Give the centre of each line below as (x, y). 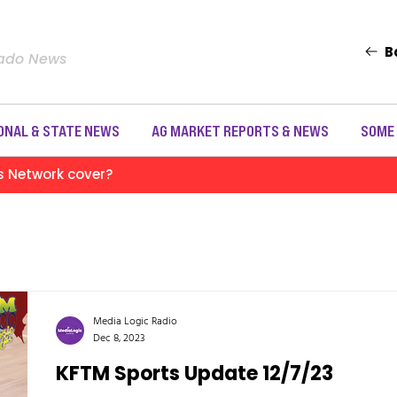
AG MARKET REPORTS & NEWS (240, 130)
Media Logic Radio (135, 321)
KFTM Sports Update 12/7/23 (195, 374)
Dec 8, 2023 (119, 339)
